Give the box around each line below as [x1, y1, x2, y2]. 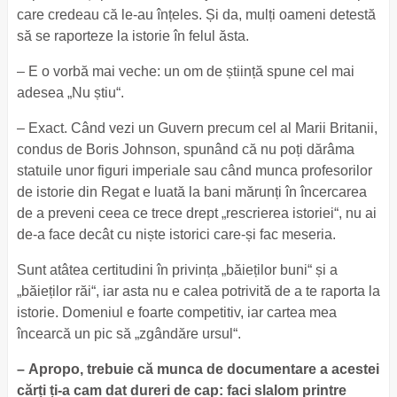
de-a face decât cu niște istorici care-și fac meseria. [16, 227, 339, 242]
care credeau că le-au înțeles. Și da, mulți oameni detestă [16, 7, 376, 22]
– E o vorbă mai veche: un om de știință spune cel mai [16, 64, 354, 79]
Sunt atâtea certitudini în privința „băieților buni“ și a [16, 262, 338, 277]
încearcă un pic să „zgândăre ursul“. [16, 326, 245, 341]
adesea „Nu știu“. [16, 85, 128, 100]
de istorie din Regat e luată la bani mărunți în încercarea [16, 184, 367, 199]
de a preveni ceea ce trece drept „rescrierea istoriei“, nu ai [16, 206, 377, 221]
